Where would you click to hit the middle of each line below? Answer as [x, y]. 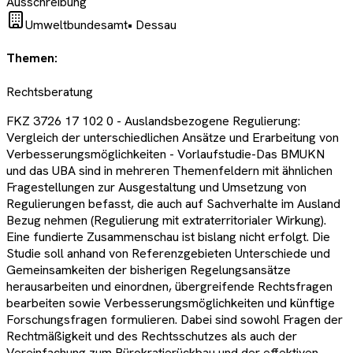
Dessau [156, 25]
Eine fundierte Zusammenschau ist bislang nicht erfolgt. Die [168, 236]
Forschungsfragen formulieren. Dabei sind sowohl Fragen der [175, 319]
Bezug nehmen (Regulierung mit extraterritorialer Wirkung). [166, 220]
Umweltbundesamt [76, 25]
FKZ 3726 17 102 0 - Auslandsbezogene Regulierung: [153, 121]
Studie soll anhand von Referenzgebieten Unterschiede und [168, 253]
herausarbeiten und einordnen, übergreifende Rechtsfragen [169, 286]
